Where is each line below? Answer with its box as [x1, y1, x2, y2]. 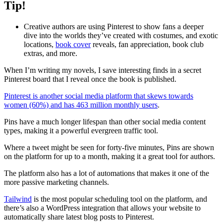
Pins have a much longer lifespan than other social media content [4, 117, 206, 126]
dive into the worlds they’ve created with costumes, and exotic [24, 31, 218, 40]
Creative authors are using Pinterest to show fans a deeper [24, 22, 204, 31]
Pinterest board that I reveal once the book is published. [4, 74, 176, 83]
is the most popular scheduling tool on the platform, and [32, 194, 207, 203]
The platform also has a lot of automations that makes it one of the [4, 168, 209, 177]
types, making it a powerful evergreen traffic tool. [4, 126, 158, 135]
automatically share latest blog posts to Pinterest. [4, 212, 154, 221]
